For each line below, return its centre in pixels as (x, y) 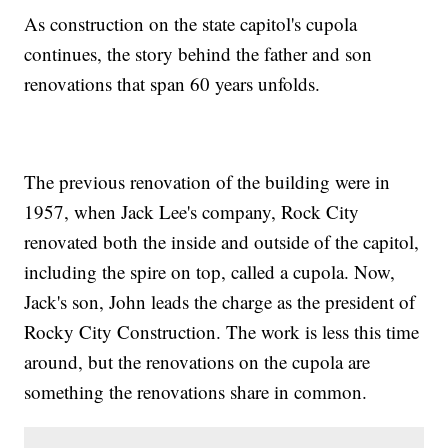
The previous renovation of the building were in (207, 182)
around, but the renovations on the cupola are (197, 362)
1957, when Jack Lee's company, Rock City (192, 212)
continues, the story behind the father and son (198, 54)
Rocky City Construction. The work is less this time (222, 332)
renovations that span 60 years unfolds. (172, 84)
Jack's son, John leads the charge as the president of (220, 302)
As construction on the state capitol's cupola (191, 24)
